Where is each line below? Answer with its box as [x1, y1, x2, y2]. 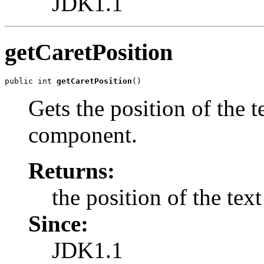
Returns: [28, 158, 115, 184]
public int [5, 77, 57, 86]
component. [28, 122, 137, 148]
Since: [28, 211, 88, 237]
